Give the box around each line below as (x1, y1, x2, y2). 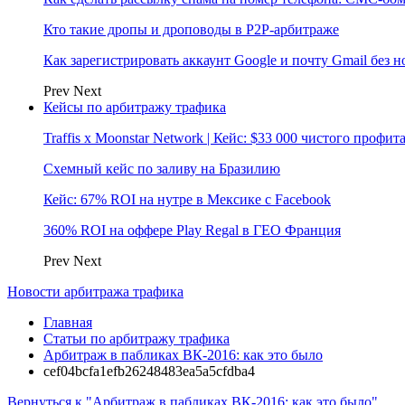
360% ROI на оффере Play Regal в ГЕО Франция (43, 222, 341, 238)
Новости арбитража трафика (7, 284, 184, 299)
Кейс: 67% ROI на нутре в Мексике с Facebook (43, 192, 331, 207)
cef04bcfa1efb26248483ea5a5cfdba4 (43, 363, 255, 379)
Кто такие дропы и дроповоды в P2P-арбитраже (43, 22, 339, 37)
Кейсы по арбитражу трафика (43, 99, 226, 115)
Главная (43, 315, 92, 330)
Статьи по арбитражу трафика (43, 331, 230, 346)
